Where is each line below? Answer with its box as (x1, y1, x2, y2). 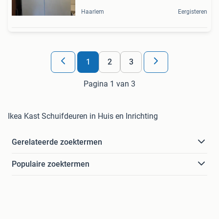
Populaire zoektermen (12, 159, 89, 169)
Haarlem (81, 8, 104, 15)
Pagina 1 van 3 (84, 79, 135, 88)
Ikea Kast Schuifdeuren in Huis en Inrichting (8, 111, 158, 121)
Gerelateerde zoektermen (12, 137, 102, 147)
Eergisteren (178, 8, 207, 15)
